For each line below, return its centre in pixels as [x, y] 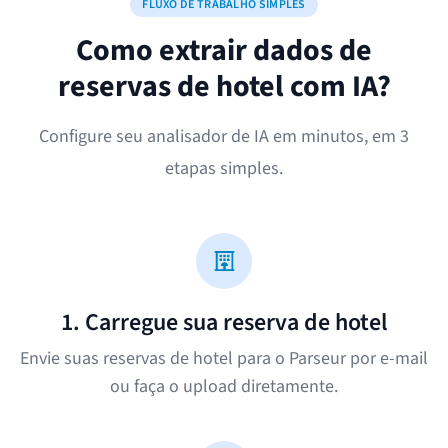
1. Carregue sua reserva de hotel [224, 322]
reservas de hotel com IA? [224, 86]
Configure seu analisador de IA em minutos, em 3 [224, 136]
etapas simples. [224, 168]
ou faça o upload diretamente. [224, 386]
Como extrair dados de [224, 50]
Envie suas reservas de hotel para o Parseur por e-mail [224, 358]
